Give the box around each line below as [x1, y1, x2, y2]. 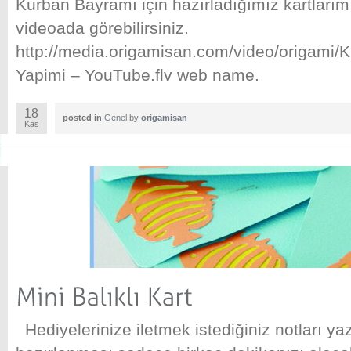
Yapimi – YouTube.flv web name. [16, 66, 259, 85]
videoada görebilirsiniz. [16, 19, 189, 38]
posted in [63, 113, 104, 123]
